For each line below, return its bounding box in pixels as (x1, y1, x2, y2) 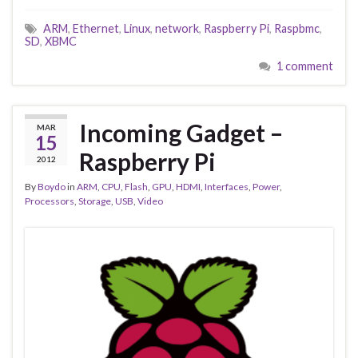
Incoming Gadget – (79, 117, 283, 147)
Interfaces (205, 180, 249, 193)
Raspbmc (274, 21, 320, 35)
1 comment (276, 58, 333, 73)
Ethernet (73, 21, 119, 35)
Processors (25, 194, 74, 207)
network (155, 21, 199, 35)
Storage (78, 194, 111, 207)
